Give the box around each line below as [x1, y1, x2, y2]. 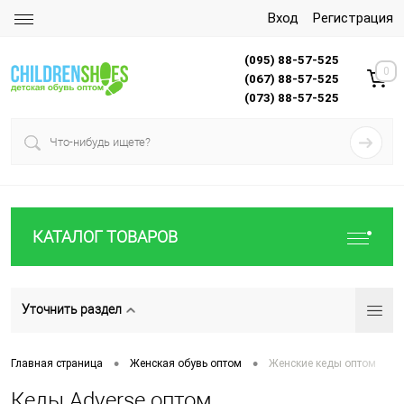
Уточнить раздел [22, 301, 122, 317]
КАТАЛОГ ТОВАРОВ [32, 227, 178, 246]
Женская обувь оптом [130, 357, 242, 371]
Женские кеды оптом [269, 357, 376, 371]
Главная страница [11, 357, 103, 371]
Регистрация [313, 10, 393, 26]
